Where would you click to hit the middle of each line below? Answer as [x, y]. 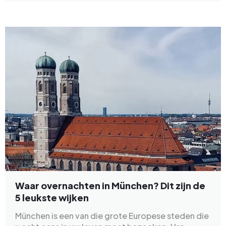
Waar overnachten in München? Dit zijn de [110, 185]
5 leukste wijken [52, 197]
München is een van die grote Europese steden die [112, 215]
